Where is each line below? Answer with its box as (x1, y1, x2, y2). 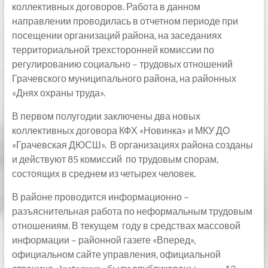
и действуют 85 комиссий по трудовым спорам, (11, 153, 218, 165)
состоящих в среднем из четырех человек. (11, 167, 196, 179)
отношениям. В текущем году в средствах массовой (11, 220, 240, 231)
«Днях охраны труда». (11, 87, 105, 98)
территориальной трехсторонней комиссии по (11, 44, 214, 55)
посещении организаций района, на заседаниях (11, 29, 222, 41)
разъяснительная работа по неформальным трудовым (11, 205, 252, 217)
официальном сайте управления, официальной (11, 248, 221, 260)
